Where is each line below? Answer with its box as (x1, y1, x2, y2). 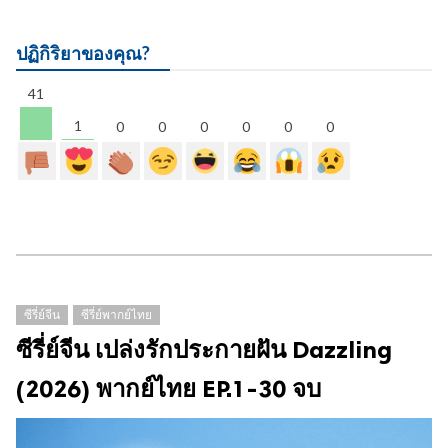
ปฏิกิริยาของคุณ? (16, 41, 150, 64)
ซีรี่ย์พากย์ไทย (81, 306, 152, 322)
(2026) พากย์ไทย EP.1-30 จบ (16, 373, 321, 403)
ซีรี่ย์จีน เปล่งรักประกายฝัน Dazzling (16, 334, 392, 364)
